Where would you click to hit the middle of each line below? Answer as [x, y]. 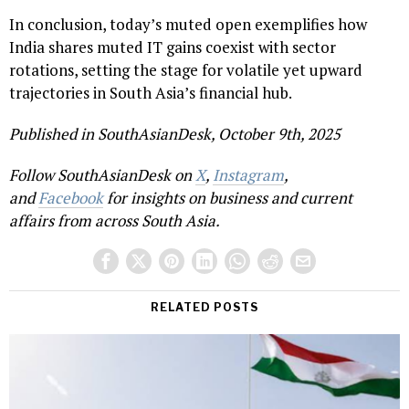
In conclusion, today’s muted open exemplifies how [188, 25]
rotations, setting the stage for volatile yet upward [186, 70]
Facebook [71, 198]
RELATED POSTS [204, 308]
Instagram [248, 175]
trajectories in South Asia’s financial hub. [151, 93]
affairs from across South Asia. [115, 221]
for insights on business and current [228, 198]
